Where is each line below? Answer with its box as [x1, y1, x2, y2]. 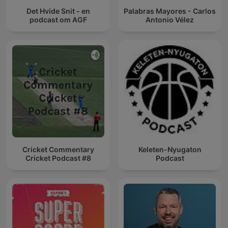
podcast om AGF [30, 15, 87, 24]
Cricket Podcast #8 [25, 153, 91, 162]
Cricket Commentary [22, 145, 94, 154]
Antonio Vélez [146, 15, 194, 24]
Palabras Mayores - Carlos [124, 6, 216, 15]
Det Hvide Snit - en [26, 6, 90, 15]
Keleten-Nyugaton [138, 145, 202, 154]
